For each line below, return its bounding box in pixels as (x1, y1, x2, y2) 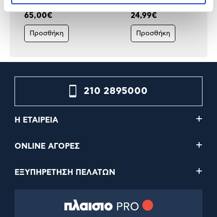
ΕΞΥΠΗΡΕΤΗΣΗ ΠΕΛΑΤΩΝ (15, 168, 115, 176)
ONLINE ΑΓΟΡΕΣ (15, 142, 80, 150)
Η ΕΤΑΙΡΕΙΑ (15, 116, 58, 124)
